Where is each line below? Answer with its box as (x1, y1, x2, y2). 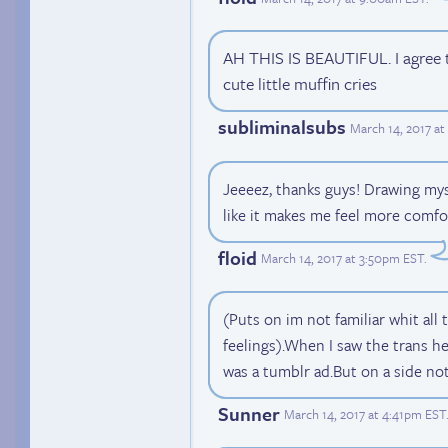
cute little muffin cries (223, 71, 377, 97)
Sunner (218, 399, 280, 427)
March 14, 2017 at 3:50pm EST (261, 248, 424, 269)
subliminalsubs (218, 113, 346, 141)
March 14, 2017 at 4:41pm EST (284, 404, 446, 425)
